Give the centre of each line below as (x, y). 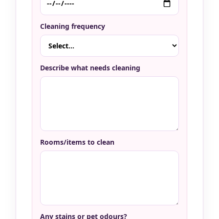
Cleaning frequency (73, 26)
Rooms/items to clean (77, 142)
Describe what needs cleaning (90, 68)
